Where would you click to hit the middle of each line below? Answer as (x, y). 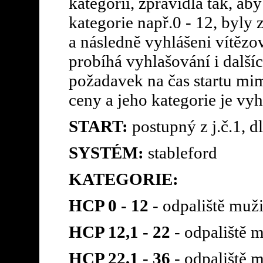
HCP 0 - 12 (108, 205)
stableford (180, 152)
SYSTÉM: (106, 152)
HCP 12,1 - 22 (119, 232)
